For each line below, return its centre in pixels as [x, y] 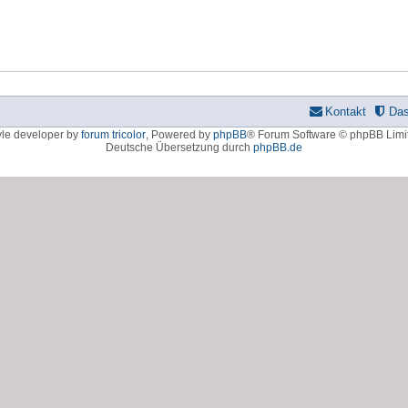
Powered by [182, 135]
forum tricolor [113, 135]
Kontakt [346, 112]
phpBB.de [278, 148]
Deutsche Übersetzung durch [179, 148]
